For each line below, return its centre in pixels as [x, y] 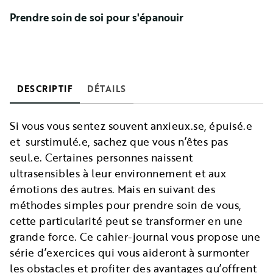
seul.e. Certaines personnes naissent [101, 157]
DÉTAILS [107, 88]
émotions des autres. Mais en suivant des [113, 189]
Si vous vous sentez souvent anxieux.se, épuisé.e [131, 126]
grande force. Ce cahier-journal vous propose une [135, 236]
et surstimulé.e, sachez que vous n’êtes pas [119, 141]
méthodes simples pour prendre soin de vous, [126, 205]
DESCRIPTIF [45, 88]
